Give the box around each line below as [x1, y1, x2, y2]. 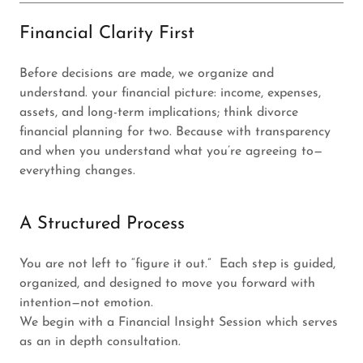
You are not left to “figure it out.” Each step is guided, [19, 258, 335, 271]
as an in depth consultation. [19, 335, 181, 349]
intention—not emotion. [19, 297, 157, 310]
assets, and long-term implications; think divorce [19, 106, 298, 120]
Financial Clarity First [19, 24, 194, 44]
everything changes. [19, 164, 135, 178]
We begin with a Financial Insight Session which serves [19, 316, 338, 330]
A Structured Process [19, 215, 185, 234]
